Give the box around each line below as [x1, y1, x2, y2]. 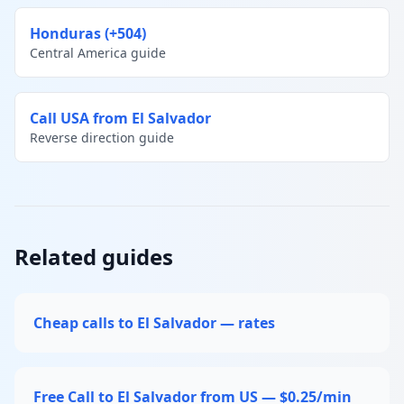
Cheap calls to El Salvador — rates [33, 312, 275, 333]
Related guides [14, 241, 173, 271]
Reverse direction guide [30, 128, 174, 146]
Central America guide [30, 43, 166, 61]
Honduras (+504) [30, 23, 146, 43]
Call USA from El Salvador [30, 107, 211, 128]
